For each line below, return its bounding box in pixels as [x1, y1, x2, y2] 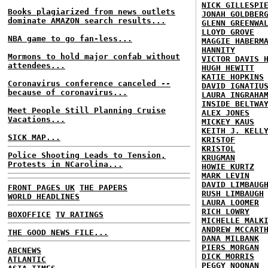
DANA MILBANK [202, 233, 259, 243]
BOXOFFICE [8, 209, 51, 219]
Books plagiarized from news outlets [8, 7, 175, 16]
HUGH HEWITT [202, 63, 254, 72]
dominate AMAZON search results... [8, 16, 166, 25]
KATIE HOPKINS [202, 72, 264, 81]
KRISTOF [202, 135, 235, 144]
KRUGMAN [202, 153, 235, 162]
